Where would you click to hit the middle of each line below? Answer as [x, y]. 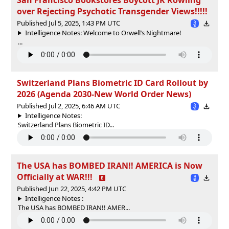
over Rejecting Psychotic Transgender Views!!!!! [112, 11]
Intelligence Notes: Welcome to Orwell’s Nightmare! [103, 32]
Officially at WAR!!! [55, 177]
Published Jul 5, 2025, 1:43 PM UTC [68, 23]
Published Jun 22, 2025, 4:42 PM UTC [72, 188]
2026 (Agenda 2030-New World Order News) [104, 94]
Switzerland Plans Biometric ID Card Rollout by [112, 83]
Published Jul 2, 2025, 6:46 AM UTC [68, 106]
